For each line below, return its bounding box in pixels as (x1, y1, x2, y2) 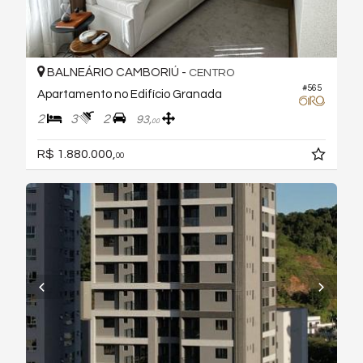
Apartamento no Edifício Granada (37, 88, 222, 100)
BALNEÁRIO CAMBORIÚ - (45, 66, 189, 79)
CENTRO (189, 66, 234, 79)
